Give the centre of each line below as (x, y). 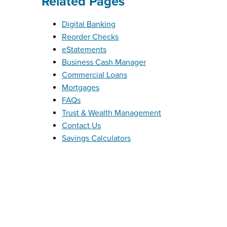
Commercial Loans (94, 75)
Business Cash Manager (104, 63)
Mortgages (81, 88)
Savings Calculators (96, 139)
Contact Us (81, 126)
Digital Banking (89, 25)
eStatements (84, 50)
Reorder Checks (90, 37)
